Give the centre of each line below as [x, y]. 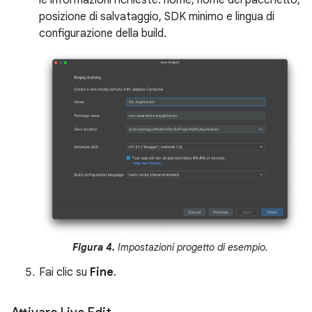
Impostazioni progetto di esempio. [193, 248]
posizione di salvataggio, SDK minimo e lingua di [157, 17]
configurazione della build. [103, 33]
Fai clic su [64, 273]
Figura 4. [95, 248]
